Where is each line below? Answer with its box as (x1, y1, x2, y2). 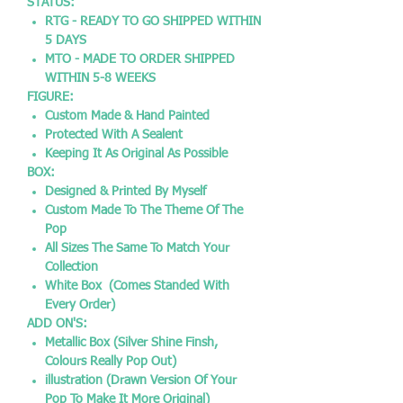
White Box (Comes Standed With (45, 280, 229, 292)
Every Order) (45, 299, 115, 311)
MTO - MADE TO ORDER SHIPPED (45, 53, 235, 66)
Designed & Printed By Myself (45, 185, 206, 198)
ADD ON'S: (27, 318, 87, 330)
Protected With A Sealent (45, 129, 183, 141)
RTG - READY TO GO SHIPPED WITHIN (45, 15, 261, 28)
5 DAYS (45, 34, 86, 47)
